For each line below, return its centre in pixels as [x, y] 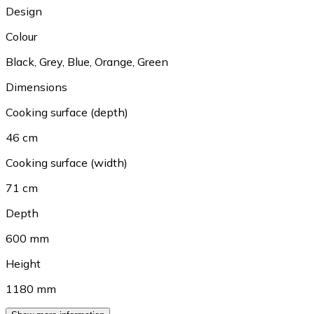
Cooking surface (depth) [67, 112]
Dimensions [36, 87]
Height [23, 263]
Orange [114, 61]
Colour [21, 36]
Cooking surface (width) [67, 162]
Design [24, 11]
